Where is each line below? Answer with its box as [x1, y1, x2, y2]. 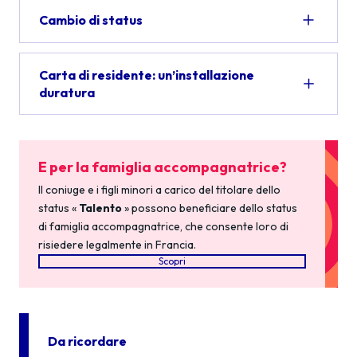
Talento [79, 201, 122, 215]
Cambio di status [39, 12, 143, 28]
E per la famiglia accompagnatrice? [38, 158, 287, 176]
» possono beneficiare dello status [122, 201, 297, 215]
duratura [39, 84, 95, 100]
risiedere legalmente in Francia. [38, 237, 196, 252]
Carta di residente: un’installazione [39, 67, 254, 83]
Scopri [159, 255, 186, 267]
